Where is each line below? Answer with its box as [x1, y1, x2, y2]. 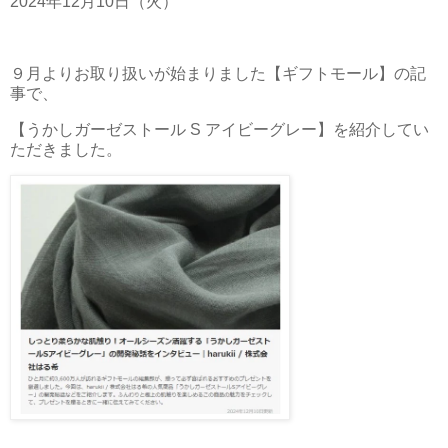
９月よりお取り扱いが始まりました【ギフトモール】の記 [10, 64, 426, 82]
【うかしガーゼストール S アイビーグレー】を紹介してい [10, 120, 429, 138]
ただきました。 [10, 140, 122, 158]
